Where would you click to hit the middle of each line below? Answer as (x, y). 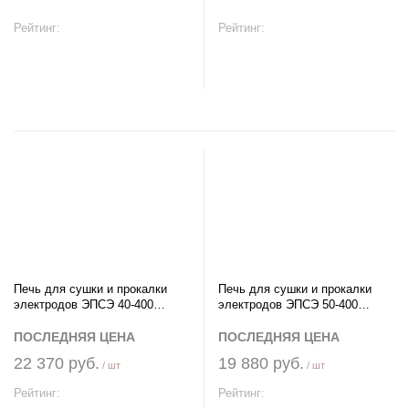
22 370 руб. (57, 363)
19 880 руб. (261, 363)
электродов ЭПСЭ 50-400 (288, 304)
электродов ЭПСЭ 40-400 (84, 304)
